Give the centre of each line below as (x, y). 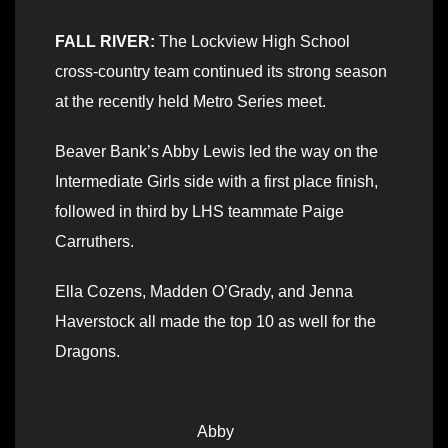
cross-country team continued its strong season (221, 72)
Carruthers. (94, 242)
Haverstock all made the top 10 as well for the (215, 322)
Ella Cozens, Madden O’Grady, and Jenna (204, 292)
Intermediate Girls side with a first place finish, (216, 182)
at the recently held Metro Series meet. (190, 102)
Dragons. (87, 352)
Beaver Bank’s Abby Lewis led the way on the (216, 152)
